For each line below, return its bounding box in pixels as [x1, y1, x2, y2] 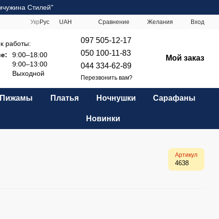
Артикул [175, 152, 197, 158]
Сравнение [98, 18, 130, 25]
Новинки [86, 114, 121, 123]
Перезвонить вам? [81, 74, 132, 81]
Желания [147, 19, 173, 25]
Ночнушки [96, 94, 136, 102]
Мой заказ [166, 53, 204, 62]
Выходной [10, 69, 44, 77]
